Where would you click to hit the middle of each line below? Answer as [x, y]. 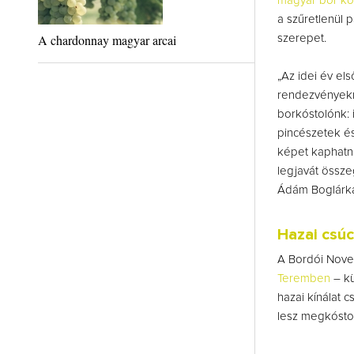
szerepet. [301, 39]
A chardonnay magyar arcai [107, 40]
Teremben [303, 279]
